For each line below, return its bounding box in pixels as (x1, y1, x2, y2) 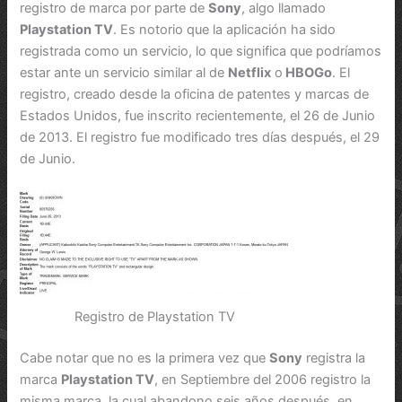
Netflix (228, 64, 272, 81)
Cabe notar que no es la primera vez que (20, 349, 270, 366)
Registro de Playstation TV (74, 308, 235, 325)
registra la (302, 349, 366, 366)
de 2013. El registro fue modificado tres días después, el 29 (20, 128, 380, 145)
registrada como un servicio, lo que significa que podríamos (20, 42, 382, 59)
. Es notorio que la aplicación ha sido (113, 21, 336, 38)
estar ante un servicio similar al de (20, 64, 229, 81)
